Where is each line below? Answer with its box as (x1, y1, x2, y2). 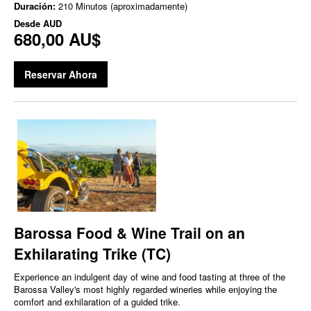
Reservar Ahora (24, 67, 97, 81)
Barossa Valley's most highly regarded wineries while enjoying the (14, 283, 277, 296)
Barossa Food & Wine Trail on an (14, 222, 245, 244)
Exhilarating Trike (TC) (14, 243, 171, 264)
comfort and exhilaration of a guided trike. (14, 295, 180, 309)
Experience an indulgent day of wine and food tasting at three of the (14, 270, 285, 284)
